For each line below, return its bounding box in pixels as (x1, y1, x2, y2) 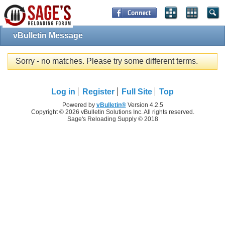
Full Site (122, 87, 152, 96)
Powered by (62, 101, 96, 108)
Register (82, 87, 115, 96)
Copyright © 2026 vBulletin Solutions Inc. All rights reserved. (31, 108, 194, 116)
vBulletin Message (13, 31, 83, 40)
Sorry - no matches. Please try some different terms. (16, 57, 198, 66)
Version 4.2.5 (126, 101, 163, 108)
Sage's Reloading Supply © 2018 (67, 115, 158, 123)
